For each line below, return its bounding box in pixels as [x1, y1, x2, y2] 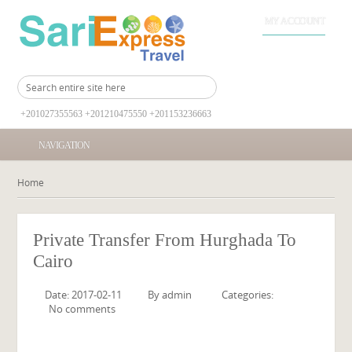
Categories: [222, 288, 274, 302]
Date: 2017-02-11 [45, 288, 123, 302]
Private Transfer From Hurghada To [33, 230, 297, 250]
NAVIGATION [38, 140, 90, 151]
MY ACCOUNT [264, 16, 325, 27]
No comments [49, 302, 116, 316]
